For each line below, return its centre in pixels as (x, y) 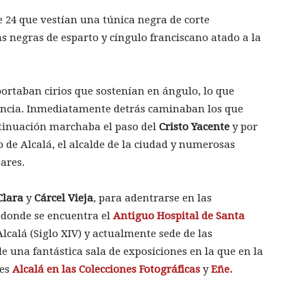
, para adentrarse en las (152, 198)
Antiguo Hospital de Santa (179, 216)
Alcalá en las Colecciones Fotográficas (106, 270)
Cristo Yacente (194, 127)
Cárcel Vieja (64, 198)
